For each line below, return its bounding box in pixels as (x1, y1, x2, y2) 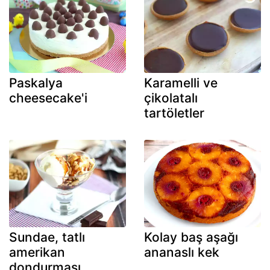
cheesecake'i (9, 90, 87, 105)
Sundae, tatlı (9, 230, 85, 245)
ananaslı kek (144, 245, 219, 260)
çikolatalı (144, 90, 198, 105)
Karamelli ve (144, 75, 218, 90)
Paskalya (9, 75, 63, 90)
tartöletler (144, 105, 204, 121)
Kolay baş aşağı (144, 230, 238, 245)
